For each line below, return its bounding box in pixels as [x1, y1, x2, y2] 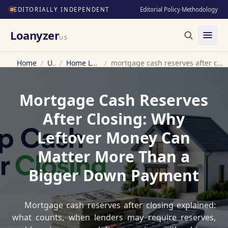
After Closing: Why [43, 108, 185, 129]
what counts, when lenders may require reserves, [12, 211, 216, 223]
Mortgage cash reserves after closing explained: [24, 199, 216, 211]
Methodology [181, 6, 218, 13]
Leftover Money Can [37, 127, 191, 148]
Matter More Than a [38, 146, 190, 167]
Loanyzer [10, 27, 60, 43]
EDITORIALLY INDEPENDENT [14, 6, 110, 13]
